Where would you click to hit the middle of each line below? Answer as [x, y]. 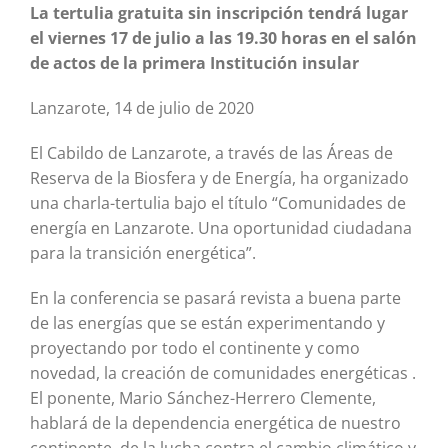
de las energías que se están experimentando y [207, 322]
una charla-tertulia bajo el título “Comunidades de [218, 202]
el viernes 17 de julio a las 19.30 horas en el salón [223, 37]
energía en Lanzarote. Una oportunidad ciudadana [221, 227]
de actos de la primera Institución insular [194, 62]
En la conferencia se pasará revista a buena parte [215, 297]
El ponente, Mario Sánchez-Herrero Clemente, [203, 397]
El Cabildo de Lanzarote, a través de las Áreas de [211, 152]
